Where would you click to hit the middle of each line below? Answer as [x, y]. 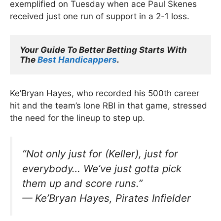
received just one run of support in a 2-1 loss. [100, 16]
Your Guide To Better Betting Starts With [103, 50]
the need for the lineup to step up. [77, 118]
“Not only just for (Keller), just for [100, 154]
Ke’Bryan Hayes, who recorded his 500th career [105, 93]
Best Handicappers [77, 60]
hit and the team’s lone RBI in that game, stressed [109, 105]
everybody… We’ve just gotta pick [102, 169]
